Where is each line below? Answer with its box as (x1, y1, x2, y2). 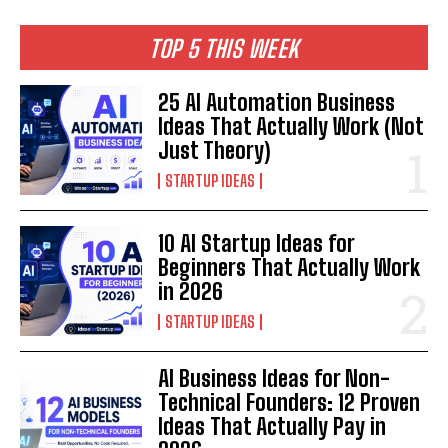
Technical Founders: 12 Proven (158, 389, 421, 417)
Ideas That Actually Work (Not (158, 113, 425, 141)
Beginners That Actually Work (158, 254, 421, 282)
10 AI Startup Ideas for (158, 230, 356, 258)
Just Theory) (158, 137, 272, 165)
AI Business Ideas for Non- (158, 365, 391, 393)
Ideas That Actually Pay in (158, 413, 387, 441)
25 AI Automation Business (158, 89, 396, 117)
